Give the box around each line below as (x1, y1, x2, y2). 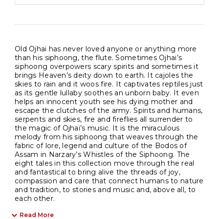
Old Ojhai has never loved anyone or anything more (15, 44, 197, 54)
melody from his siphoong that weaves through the (15, 132, 198, 142)
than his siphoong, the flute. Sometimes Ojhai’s (15, 53, 182, 63)
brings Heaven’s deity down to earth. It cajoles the (15, 71, 194, 80)
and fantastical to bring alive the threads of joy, (15, 168, 180, 177)
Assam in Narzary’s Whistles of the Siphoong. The (15, 150, 190, 159)
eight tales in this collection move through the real (15, 159, 195, 168)
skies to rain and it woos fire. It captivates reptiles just (15, 80, 203, 89)
